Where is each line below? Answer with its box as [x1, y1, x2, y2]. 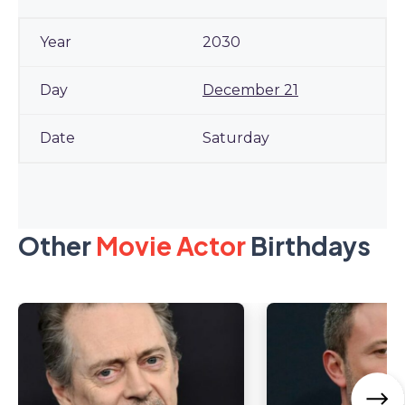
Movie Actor [96, 230, 246, 261]
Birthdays [246, 230, 371, 261]
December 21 [202, 81, 298, 99]
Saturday [202, 129, 269, 146]
